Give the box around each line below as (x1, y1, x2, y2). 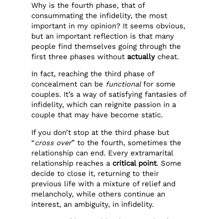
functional (106, 80, 141, 89)
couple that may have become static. (31, 110, 163, 120)
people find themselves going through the (31, 42, 181, 51)
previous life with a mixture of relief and (31, 179, 176, 188)
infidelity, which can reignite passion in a (31, 100, 176, 109)
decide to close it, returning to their (31, 169, 159, 178)
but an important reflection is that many (31, 31, 175, 41)
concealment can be (31, 80, 106, 89)
